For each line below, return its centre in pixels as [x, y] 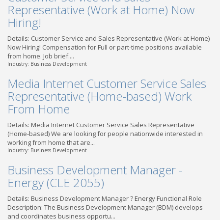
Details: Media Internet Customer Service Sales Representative [101, 125]
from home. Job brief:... [41, 56]
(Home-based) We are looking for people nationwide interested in [105, 134]
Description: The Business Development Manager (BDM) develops [105, 207]
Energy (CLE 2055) [56, 182]
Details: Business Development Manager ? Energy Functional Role [105, 198]
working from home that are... [51, 142]
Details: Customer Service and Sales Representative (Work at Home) [109, 38]
